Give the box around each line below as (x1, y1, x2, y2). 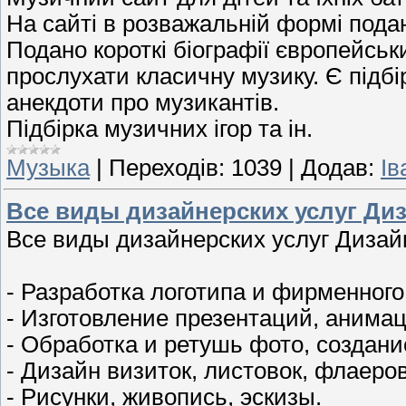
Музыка (6, 155, 90, 181)
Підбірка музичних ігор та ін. (6, 116, 313, 142)
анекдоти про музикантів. (6, 90, 279, 116)
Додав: (301, 155, 374, 181)
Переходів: (109, 155, 225, 181)
